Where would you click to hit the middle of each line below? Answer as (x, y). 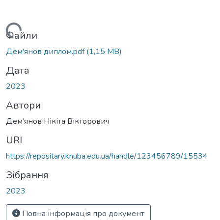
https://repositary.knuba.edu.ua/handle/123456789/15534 (107, 156)
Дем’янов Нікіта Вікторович (58, 121)
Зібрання (27, 175)
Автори (23, 105)
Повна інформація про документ (82, 213)
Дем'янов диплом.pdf (46, 51)
